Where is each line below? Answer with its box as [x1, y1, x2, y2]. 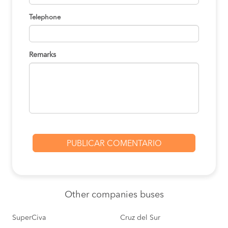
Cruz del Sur [120, 214, 160, 221]
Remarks [29, 51, 56, 59]
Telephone [29, 14, 61, 21]
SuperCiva [12, 214, 46, 221]
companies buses [91, 190, 164, 199]
